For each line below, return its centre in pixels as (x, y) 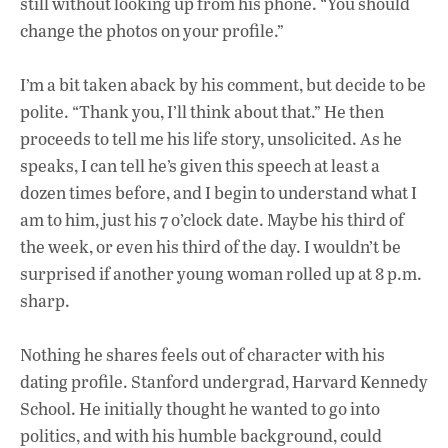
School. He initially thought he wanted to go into (200, 409)
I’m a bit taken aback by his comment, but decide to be (223, 84)
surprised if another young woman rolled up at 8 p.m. (221, 273)
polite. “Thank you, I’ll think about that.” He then (202, 111)
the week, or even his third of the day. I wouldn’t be (210, 246)
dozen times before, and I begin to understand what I (218, 192)
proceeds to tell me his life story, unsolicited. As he (211, 138)
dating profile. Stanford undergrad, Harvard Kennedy (224, 382)
